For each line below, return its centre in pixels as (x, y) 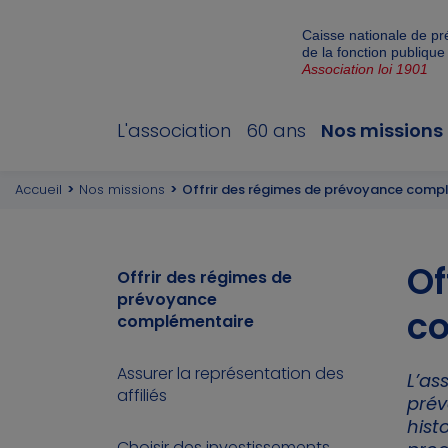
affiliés (142, 395)
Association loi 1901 (365, 69)
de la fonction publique (373, 52)
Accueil (38, 189)
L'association (174, 130)
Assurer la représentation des (230, 373)
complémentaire (185, 321)
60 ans (276, 130)
